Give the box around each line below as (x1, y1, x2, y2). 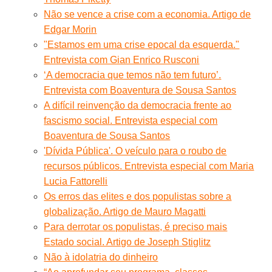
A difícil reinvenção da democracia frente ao (44, 100, 232, 110)
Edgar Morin (44, 24, 97, 35)
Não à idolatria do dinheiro (44, 251, 158, 262)
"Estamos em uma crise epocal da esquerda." (44, 39, 240, 50)
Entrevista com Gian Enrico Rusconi (44, 54, 200, 65)
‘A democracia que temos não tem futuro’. (44, 69, 222, 80)
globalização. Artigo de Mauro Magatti (44, 206, 206, 217)
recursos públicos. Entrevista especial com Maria (44, 160, 254, 171)
